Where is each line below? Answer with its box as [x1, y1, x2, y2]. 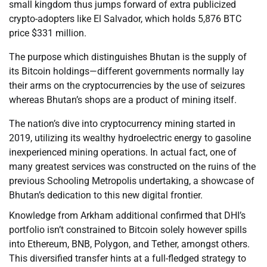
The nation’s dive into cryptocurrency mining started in [9, 118, 235, 130]
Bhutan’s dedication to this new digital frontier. [9, 190, 203, 201]
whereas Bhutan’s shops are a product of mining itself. [9, 94, 237, 106]
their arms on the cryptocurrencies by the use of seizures [9, 80, 245, 92]
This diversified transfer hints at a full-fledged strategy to [9, 253, 246, 265]
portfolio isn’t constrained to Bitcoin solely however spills [9, 224, 247, 236]
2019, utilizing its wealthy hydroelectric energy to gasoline [9, 132, 251, 144]
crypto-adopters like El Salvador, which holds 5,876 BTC [9, 13, 241, 25]
